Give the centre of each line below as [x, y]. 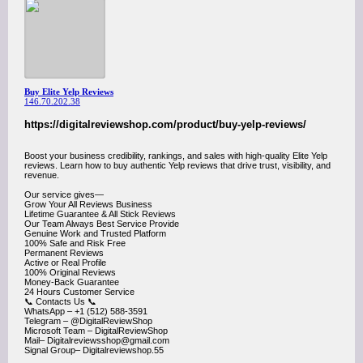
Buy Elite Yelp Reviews [69, 92]
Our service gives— [64, 194]
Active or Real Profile [65, 263]
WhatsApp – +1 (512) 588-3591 [86, 311]
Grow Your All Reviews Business [88, 204]
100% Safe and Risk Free [75, 243]
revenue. [42, 175]
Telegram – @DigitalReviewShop [88, 321]
